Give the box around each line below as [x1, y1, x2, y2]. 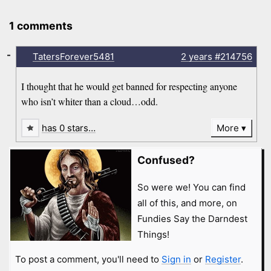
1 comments [9, 19, 73, 33]
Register [204, 253, 241, 266]
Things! [137, 229, 169, 241]
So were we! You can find [137, 181, 246, 194]
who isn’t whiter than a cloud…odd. [21, 95, 158, 108]
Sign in [161, 253, 191, 266]
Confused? [137, 153, 195, 166]
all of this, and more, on [137, 197, 237, 209]
